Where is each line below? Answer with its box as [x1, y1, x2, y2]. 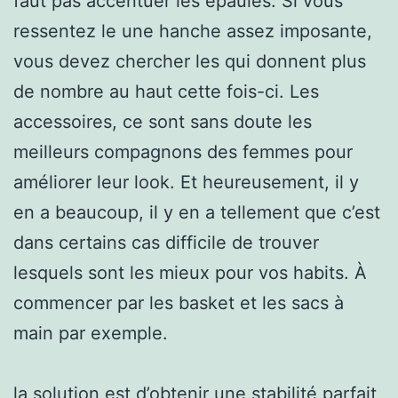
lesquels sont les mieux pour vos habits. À [13, 261, 367, 283]
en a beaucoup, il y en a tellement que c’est [13, 201, 380, 223]
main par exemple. [13, 322, 168, 344]
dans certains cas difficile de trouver [13, 231, 319, 253]
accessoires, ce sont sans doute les [13, 110, 312, 132]
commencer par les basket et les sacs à [13, 291, 344, 314]
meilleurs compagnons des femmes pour [13, 140, 353, 163]
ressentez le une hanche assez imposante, [13, 20, 372, 42]
